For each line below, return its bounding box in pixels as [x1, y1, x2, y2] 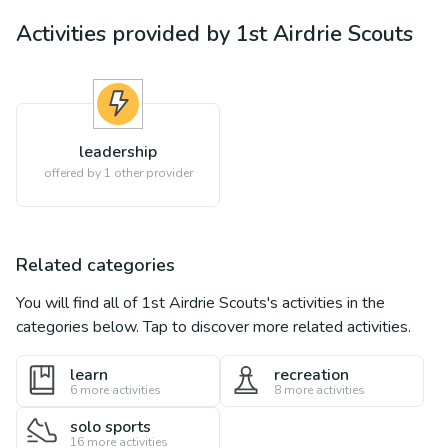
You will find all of [16, 292, 141, 314]
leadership [79, 141, 157, 163]
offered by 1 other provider [43, 165, 193, 181]
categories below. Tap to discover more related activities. [16, 316, 411, 338]
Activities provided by [16, 19, 236, 49]
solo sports [70, 416, 151, 438]
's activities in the [267, 292, 385, 314]
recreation [274, 364, 349, 386]
